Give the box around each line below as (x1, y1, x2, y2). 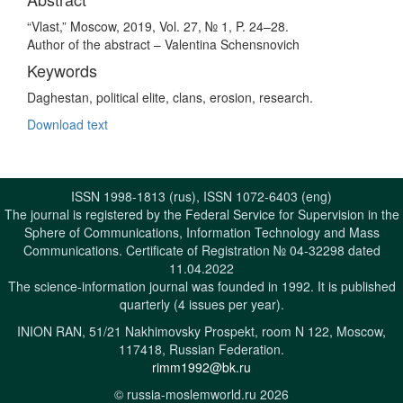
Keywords (27, 58, 97, 82)
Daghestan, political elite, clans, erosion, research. (27, 88, 313, 106)
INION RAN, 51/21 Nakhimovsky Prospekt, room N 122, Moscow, (17, 322, 386, 340)
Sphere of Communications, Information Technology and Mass (23, 223, 380, 241)
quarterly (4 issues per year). (119, 295, 284, 313)
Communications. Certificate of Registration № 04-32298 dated (22, 241, 381, 259)
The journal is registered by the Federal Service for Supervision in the (4, 205, 399, 223)
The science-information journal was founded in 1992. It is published (7, 277, 396, 295)
